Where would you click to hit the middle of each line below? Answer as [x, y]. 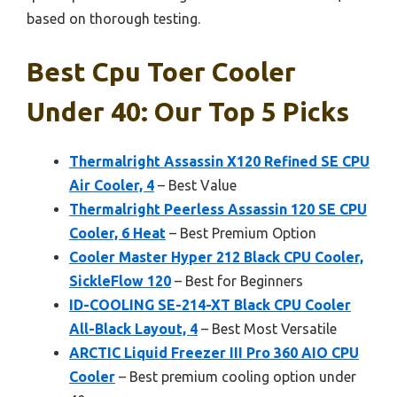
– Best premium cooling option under [236, 376]
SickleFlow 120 [120, 280]
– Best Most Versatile [267, 328]
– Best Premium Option [241, 233]
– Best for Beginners [237, 280]
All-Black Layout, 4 [133, 328]
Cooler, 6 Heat [117, 233]
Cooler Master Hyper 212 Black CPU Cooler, [216, 257]
